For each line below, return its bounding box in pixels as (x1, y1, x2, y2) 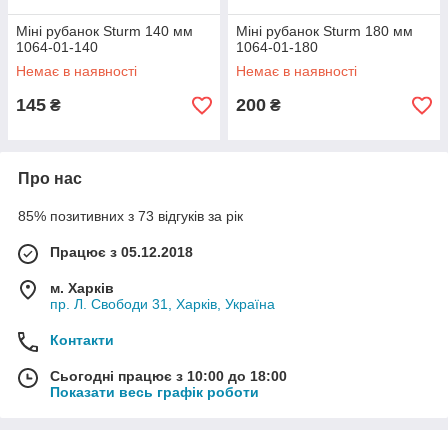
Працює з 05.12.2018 (50, 244, 193, 260)
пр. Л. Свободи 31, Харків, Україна (50, 296, 275, 312)
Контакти (50, 332, 114, 348)
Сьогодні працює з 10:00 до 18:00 (50, 368, 287, 384)
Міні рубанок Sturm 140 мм (16, 23, 193, 39)
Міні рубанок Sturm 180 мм (236, 23, 413, 39)
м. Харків (50, 280, 114, 296)
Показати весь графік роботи (50, 384, 259, 400)
